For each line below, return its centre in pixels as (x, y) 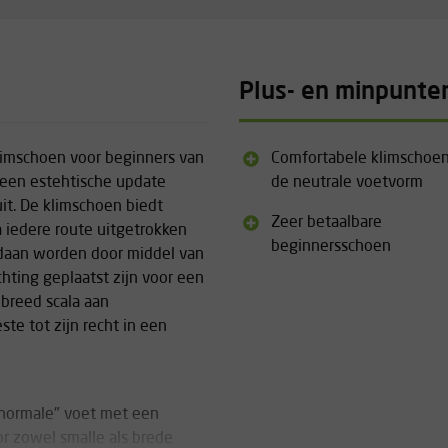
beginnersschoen (331, 247)
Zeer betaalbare (326, 223)
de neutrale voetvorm (347, 183)
